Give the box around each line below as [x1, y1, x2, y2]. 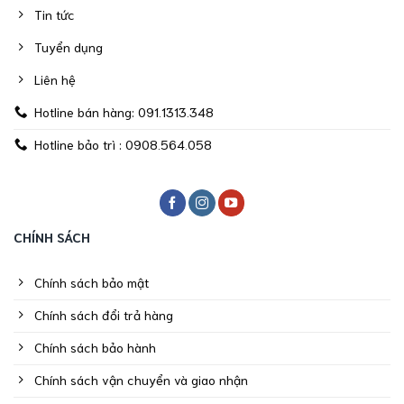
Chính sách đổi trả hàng [34, 305, 174, 323]
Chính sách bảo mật [34, 272, 150, 290]
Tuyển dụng [34, 37, 104, 55]
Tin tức [34, 5, 76, 23]
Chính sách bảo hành [34, 337, 157, 355]
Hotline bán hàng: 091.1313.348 [34, 102, 215, 120]
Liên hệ [34, 69, 77, 87]
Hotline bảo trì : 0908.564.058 [34, 134, 213, 152]
